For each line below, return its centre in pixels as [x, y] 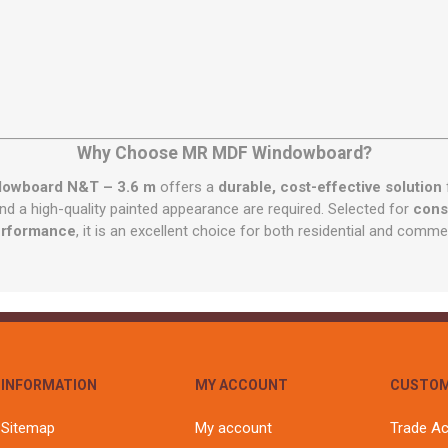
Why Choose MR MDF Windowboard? [224, 153]
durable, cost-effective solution [330, 187]
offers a [187, 187]
